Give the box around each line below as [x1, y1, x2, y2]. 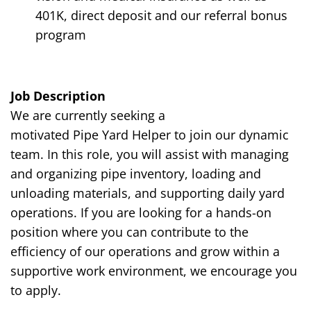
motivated [10, 126, 73, 144]
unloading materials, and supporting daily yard [10, 185, 285, 202]
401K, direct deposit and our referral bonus [35, 7, 287, 24]
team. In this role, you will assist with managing [10, 146, 289, 163]
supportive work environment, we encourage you [10, 262, 297, 280]
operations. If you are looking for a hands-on [10, 204, 271, 221]
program [35, 26, 86, 44]
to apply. [10, 282, 61, 299]
